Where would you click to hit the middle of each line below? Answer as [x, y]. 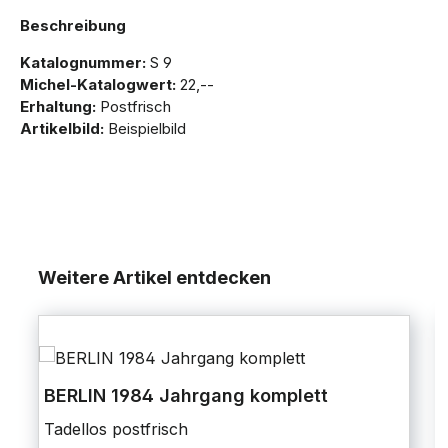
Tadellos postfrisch [116, 429]
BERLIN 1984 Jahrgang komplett [186, 396]
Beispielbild [145, 129]
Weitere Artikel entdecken [154, 278]
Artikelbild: [62, 129]
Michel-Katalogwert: [98, 85]
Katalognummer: [83, 63]
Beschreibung [73, 26]
